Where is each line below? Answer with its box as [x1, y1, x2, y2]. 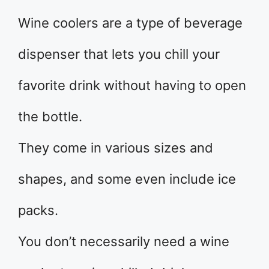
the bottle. [18, 109, 82, 124]
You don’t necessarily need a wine [18, 234, 229, 249]
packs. [18, 202, 58, 218]
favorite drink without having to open [18, 77, 246, 93]
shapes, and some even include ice [18, 171, 236, 187]
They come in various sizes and [18, 140, 213, 156]
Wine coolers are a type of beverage [18, 15, 243, 31]
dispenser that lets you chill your [18, 46, 220, 62]
